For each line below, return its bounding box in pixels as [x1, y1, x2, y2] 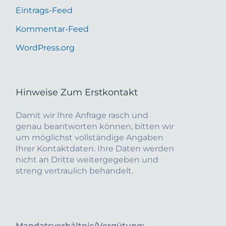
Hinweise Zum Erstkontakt [16, 86, 138, 98]
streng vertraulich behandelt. [16, 166, 133, 176]
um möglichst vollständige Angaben [16, 133, 163, 143]
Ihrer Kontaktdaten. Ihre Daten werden [16, 144, 174, 154]
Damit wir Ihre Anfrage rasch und [16, 110, 148, 121]
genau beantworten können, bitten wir [16, 122, 174, 132]
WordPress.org [16, 42, 75, 52]
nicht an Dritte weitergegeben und [16, 155, 158, 165]
